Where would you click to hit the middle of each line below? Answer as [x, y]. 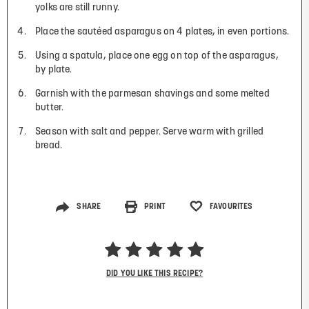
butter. [50, 108]
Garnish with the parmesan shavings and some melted [152, 94]
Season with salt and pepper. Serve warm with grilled [150, 132]
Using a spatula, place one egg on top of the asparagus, [157, 57]
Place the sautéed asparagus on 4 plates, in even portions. [162, 32]
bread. [49, 146]
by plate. [54, 70]
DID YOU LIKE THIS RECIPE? [154, 274]
